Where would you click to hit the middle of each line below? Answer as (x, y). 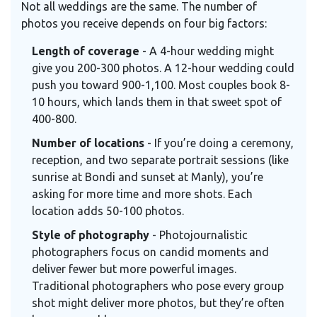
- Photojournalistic (198, 235)
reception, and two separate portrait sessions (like (160, 160)
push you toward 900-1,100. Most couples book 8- (161, 85)
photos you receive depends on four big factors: (144, 24)
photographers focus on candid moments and (150, 252)
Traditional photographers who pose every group (158, 286)
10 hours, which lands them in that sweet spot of (157, 102)
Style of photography (91, 235)
